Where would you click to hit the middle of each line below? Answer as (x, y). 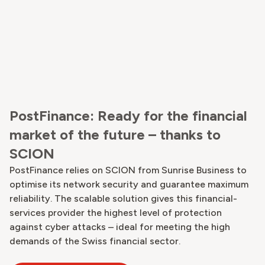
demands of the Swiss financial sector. (95, 241)
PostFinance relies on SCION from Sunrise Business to (128, 170)
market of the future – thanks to (115, 134)
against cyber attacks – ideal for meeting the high (120, 227)
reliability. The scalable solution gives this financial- (123, 198)
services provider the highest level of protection (116, 212)
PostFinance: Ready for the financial (128, 115)
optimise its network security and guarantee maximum (129, 184)
